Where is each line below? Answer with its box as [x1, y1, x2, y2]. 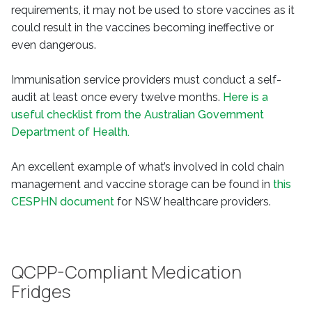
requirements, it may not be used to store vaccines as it [11, 3, 295, 17]
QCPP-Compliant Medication [11, 260, 242, 284]
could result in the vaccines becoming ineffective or [11, 21, 274, 34]
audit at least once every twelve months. [11, 91, 223, 104]
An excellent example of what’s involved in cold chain [11, 160, 284, 173]
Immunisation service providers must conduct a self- [11, 73, 281, 86]
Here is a [223, 91, 268, 104]
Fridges [11, 279, 71, 304]
